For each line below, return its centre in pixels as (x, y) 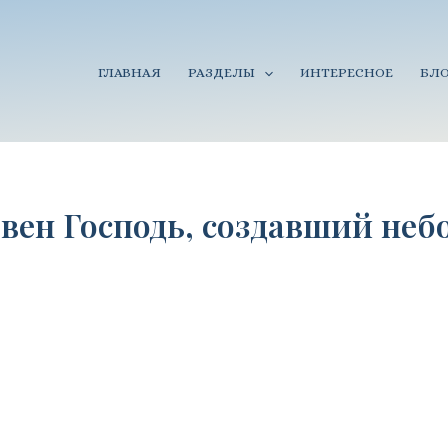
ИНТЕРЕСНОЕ (346, 72)
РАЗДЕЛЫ (221, 72)
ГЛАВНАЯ (130, 72)
